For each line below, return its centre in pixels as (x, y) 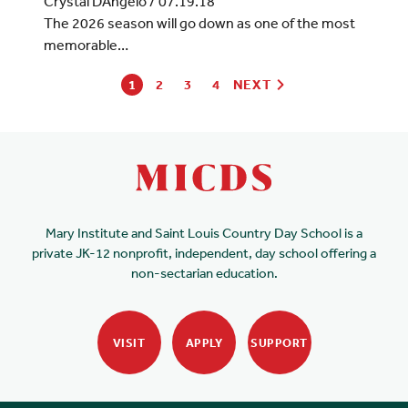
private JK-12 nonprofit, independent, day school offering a (204, 253)
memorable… (86, 45)
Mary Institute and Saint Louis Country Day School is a (204, 233)
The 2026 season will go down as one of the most (199, 23)
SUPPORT (279, 342)
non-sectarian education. (204, 273)
